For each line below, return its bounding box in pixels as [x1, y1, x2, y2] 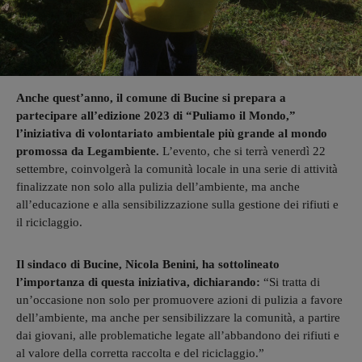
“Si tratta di [260, 275, 320, 288]
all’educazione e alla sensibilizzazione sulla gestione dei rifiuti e [16, 197, 339, 211]
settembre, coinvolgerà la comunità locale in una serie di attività [16, 162, 338, 175]
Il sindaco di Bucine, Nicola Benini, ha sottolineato [16, 257, 280, 271]
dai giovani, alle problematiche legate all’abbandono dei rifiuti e [16, 328, 339, 342]
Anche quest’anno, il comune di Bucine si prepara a [16, 90, 286, 104]
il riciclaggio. [16, 215, 82, 229]
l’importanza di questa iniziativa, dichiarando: [16, 275, 260, 288]
